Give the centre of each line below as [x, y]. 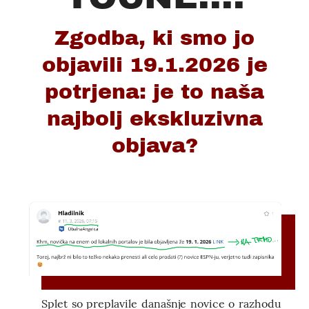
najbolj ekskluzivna [154, 119]
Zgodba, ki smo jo [154, 38]
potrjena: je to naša [154, 92]
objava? [154, 146]
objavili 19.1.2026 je [154, 65]
